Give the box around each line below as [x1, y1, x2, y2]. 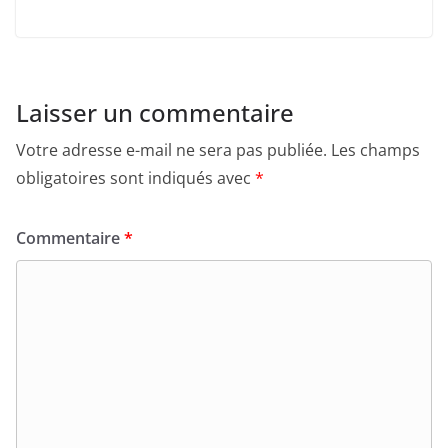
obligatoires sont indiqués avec [16, 167, 255, 190]
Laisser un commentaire [16, 96, 294, 130]
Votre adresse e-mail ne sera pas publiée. [16, 139, 327, 162]
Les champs [331, 139, 420, 162]
